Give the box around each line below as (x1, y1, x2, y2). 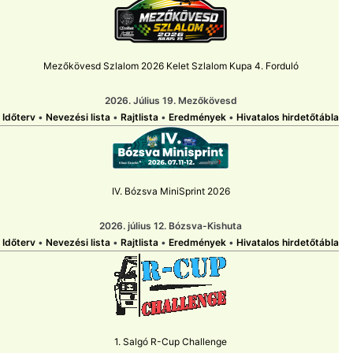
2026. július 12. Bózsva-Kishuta (99, 220, 242, 232)
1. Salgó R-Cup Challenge (114, 336, 227, 348)
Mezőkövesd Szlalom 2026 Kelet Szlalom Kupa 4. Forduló (43, 60, 299, 72)
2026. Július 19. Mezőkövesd (104, 95, 237, 107)
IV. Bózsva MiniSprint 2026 (111, 185, 230, 198)
